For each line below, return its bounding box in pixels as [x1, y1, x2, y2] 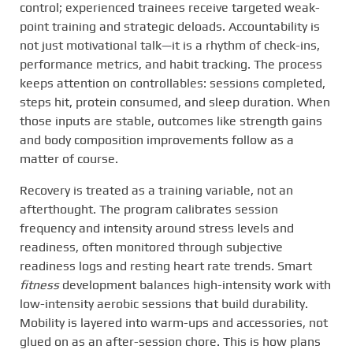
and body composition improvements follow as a [20, 132, 294, 147]
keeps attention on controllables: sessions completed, [20, 75, 325, 91]
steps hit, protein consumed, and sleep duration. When [20, 94, 330, 110]
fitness [20, 277, 59, 292]
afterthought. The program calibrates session [20, 201, 278, 217]
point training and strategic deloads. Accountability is [20, 18, 320, 34]
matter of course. [20, 150, 118, 166]
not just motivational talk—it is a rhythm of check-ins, [20, 37, 320, 53]
